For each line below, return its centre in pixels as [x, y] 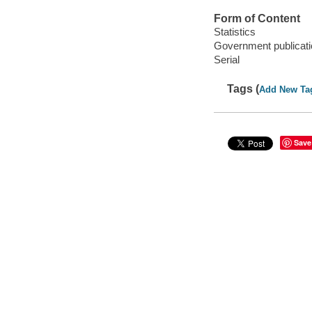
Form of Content [257, 18]
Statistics [234, 32]
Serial [226, 60]
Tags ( [243, 88]
